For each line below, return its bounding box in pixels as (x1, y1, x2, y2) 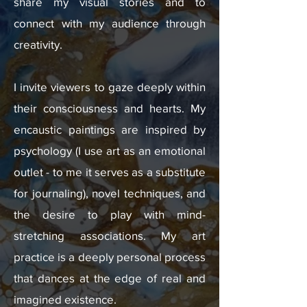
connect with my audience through (14, 16, 206, 29)
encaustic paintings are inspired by (14, 123, 206, 136)
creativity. (14, 38, 62, 51)
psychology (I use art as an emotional (14, 144, 206, 157)
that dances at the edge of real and (14, 271, 206, 284)
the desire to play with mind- (14, 208, 206, 221)
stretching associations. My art (14, 229, 206, 242)
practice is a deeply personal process (14, 250, 206, 263)
